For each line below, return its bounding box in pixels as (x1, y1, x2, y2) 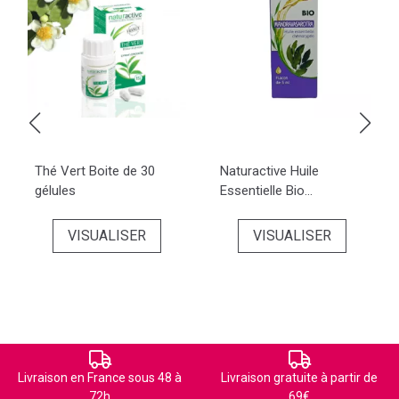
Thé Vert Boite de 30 (35, 163, 155, 179)
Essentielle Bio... (220, 183, 313, 199)
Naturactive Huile (220, 163, 319, 179)
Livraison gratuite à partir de (221, 370, 378, 385)
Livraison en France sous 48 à (18, 370, 182, 385)
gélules (35, 183, 76, 199)
